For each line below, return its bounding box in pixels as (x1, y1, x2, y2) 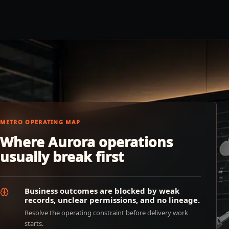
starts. (25, 219, 44, 228)
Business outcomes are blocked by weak (25, 186, 180, 196)
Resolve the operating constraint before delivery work (25, 208, 189, 217)
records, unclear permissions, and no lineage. (25, 195, 200, 205)
